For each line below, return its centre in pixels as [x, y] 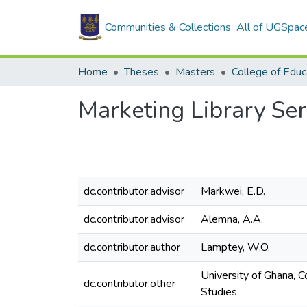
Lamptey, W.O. [235, 247]
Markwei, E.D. [233, 191]
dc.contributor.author [132, 247]
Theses [142, 72]
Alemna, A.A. [232, 219]
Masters [195, 72]
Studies [219, 292]
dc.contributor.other [130, 284]
